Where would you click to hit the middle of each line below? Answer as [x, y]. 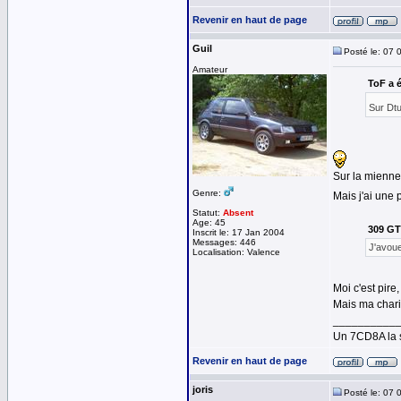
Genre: [208, 193]
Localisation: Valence [236, 252]
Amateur [210, 69]
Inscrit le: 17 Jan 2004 [239, 232]
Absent [238, 213]
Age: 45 [209, 222]
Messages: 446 [224, 242]
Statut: [208, 213]
